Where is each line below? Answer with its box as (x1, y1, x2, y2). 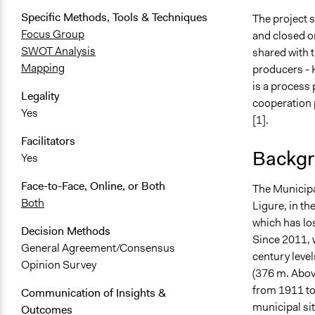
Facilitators (21, 134, 75, 149)
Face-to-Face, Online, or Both (21, 179, 165, 194)
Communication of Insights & (21, 285, 166, 301)
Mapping (21, 60, 65, 76)
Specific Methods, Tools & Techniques (21, 10, 207, 25)
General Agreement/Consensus (21, 240, 175, 256)
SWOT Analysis (21, 44, 96, 59)
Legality (21, 89, 59, 104)
